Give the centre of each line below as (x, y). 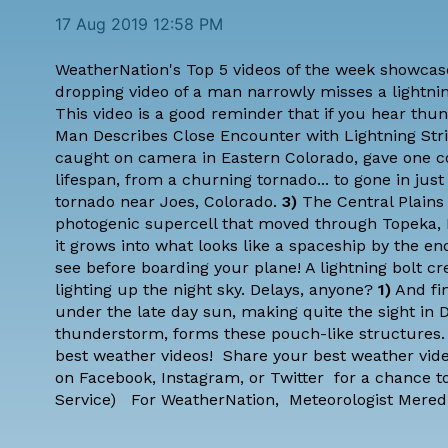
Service (82, 399)
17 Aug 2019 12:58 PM (139, 23)
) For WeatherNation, (199, 399)
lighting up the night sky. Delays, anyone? (216, 289)
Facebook (115, 377)
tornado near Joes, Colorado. (168, 201)
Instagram (200, 377)
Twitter (299, 377)
